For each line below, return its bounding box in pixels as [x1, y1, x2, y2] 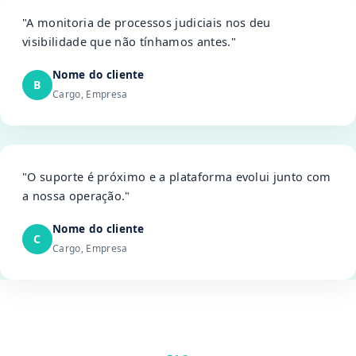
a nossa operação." [22, 188, 130, 203]
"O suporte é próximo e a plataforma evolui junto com [22, 168, 331, 184]
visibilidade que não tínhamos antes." [22, 33, 236, 49]
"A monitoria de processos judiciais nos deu [22, 14, 271, 30]
